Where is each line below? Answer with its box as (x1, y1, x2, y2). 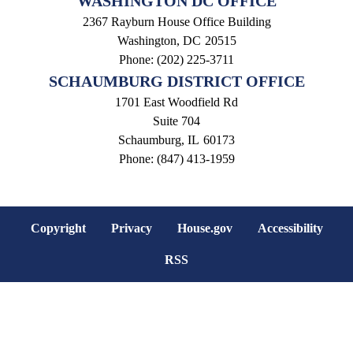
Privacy (110, 221, 152, 236)
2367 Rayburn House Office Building (82, 15, 271, 29)
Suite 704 (153, 114, 200, 128)
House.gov (176, 221, 232, 236)
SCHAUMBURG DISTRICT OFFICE (48, 72, 305, 91)
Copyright (30, 221, 86, 236)
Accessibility (257, 221, 323, 236)
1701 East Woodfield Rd (115, 95, 238, 110)
